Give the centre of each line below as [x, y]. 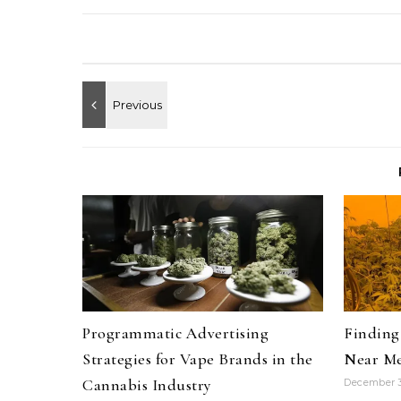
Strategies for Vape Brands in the [198, 359]
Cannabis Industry [147, 385]
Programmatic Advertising [175, 333]
